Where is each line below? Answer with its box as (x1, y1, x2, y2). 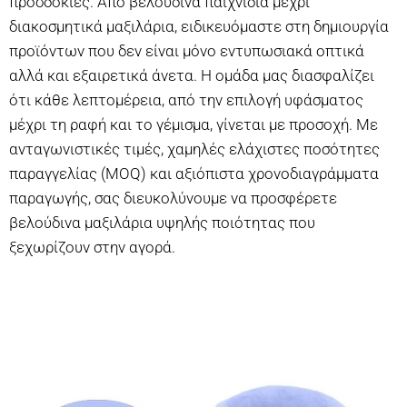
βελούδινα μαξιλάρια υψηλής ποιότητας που (9, 213, 315, 232)
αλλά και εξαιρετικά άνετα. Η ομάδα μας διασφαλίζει (9, 65, 374, 84)
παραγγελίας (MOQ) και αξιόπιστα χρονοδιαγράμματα (9, 164, 379, 183)
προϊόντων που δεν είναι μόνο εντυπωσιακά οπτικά (9, 41, 364, 60)
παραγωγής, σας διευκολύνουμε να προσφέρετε (9, 188, 337, 207)
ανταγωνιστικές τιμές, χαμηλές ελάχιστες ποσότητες (9, 139, 380, 158)
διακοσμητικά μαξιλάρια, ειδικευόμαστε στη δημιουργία (9, 16, 389, 35)
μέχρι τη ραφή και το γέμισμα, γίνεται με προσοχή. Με (9, 114, 378, 134)
